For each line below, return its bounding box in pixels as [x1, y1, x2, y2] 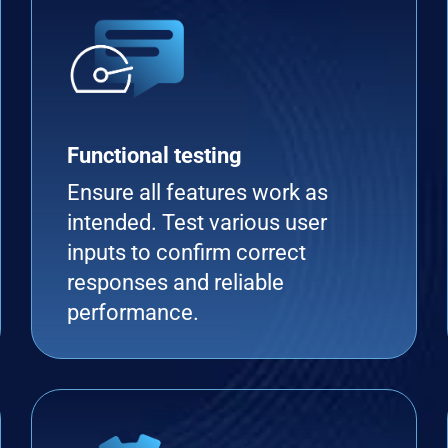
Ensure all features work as [66, 180, 328, 205]
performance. [66, 300, 199, 325]
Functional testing [66, 143, 242, 168]
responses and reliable [66, 270, 284, 295]
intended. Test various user [66, 210, 327, 235]
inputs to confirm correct [66, 240, 306, 265]
